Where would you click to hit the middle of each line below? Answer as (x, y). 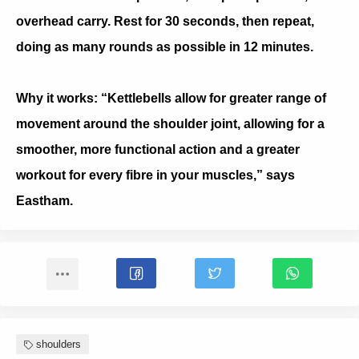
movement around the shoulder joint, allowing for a (170, 123)
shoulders (58, 344)
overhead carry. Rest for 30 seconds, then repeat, (165, 21)
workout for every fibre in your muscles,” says (155, 175)
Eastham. (44, 200)
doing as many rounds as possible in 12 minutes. (165, 46)
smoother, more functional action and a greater (158, 149)
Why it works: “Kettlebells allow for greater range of (171, 98)
